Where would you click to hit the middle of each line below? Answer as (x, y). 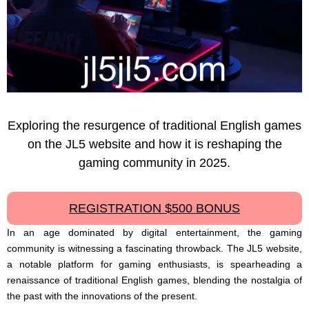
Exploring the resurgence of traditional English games (154, 126)
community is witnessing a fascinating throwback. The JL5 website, (154, 248)
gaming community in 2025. (154, 163)
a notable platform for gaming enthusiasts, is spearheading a (154, 264)
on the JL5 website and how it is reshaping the (154, 144)
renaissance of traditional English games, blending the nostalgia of (154, 280)
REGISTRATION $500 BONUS (154, 208)
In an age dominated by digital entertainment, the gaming (154, 232)
